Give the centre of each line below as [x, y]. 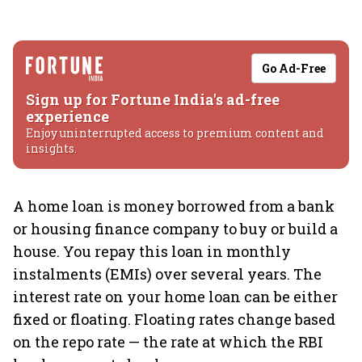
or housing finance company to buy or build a [175, 229]
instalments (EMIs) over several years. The [167, 274]
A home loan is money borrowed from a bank [174, 206]
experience [67, 116]
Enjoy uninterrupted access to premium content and [175, 133]
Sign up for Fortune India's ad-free [153, 99]
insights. [51, 148]
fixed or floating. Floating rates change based [174, 319]
